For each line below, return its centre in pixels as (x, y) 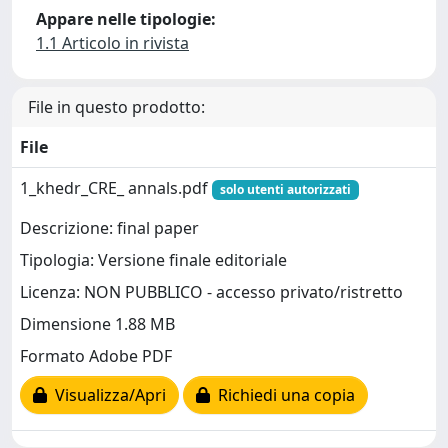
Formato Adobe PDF (96, 356)
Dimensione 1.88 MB (97, 324)
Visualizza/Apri (106, 395)
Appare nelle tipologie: (126, 19)
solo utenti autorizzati (285, 189)
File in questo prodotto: (116, 107)
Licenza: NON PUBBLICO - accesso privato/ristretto (211, 292)
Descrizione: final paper (109, 228)
